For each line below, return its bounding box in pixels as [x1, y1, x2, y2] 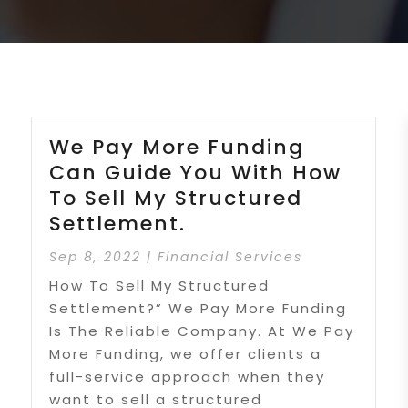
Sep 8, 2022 [49, 247, 142, 266]
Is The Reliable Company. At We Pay [49, 321, 355, 341]
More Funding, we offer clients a [49, 343, 322, 363]
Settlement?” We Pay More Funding [49, 298, 348, 318]
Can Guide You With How [49, 158, 342, 187]
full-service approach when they [49, 366, 326, 386]
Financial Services [158, 247, 303, 266]
